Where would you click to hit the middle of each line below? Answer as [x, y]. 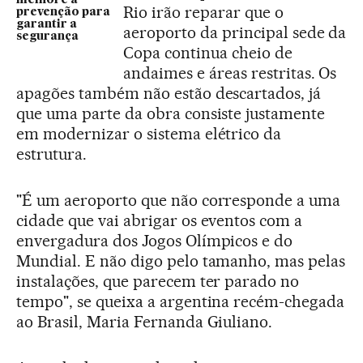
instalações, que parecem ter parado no [158, 281]
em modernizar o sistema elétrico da [149, 133]
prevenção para [63, 12]
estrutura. [51, 154]
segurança [47, 36]
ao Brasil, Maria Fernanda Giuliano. [145, 321]
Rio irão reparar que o [203, 12]
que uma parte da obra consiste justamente [171, 113]
